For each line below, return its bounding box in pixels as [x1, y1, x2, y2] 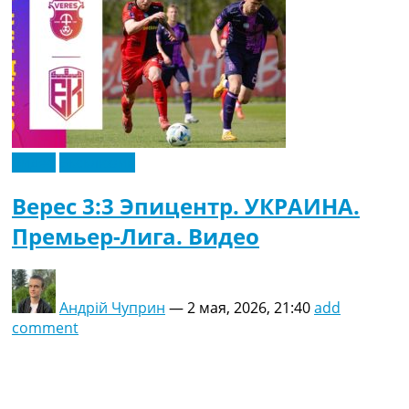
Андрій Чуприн [59, 298, 165, 319]
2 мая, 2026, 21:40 [187, 298, 310, 319]
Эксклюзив [59, 152, 135, 173]
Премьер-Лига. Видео [12, 221, 259, 252]
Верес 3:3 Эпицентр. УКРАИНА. [12, 191, 360, 222]
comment [12, 318, 79, 339]
